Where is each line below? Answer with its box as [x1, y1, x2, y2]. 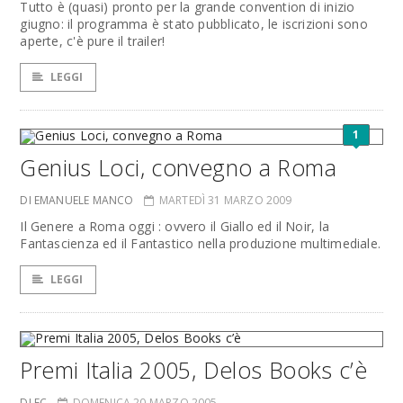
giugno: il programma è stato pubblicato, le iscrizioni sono [20, 15, 368, 32]
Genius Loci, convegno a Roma [20, 152, 336, 183]
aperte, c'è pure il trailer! [20, 32, 166, 49]
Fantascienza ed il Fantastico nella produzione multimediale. [20, 235, 381, 252]
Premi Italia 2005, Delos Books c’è [20, 354, 368, 385]
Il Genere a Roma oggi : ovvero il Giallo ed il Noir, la [20, 218, 329, 235]
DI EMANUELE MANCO [20, 193, 134, 208]
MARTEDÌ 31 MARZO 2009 [158, 193, 292, 208]
